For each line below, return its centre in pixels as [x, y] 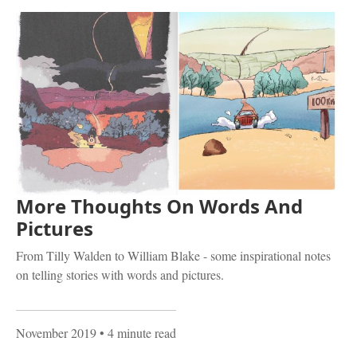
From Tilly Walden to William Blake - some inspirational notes [173, 255]
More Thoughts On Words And [159, 206]
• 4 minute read [136, 332]
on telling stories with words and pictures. [120, 274]
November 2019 [56, 332]
